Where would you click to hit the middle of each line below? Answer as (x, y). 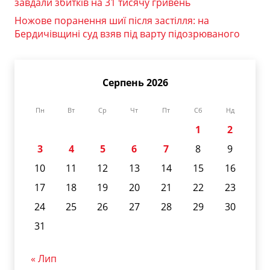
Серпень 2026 (135, 82)
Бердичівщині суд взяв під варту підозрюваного (127, 33)
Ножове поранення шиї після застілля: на (112, 20)
